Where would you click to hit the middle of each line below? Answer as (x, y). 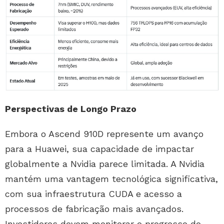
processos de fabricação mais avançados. (94, 208)
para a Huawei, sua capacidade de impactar (99, 148)
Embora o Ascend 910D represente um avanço (104, 133)
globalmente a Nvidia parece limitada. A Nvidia (105, 163)
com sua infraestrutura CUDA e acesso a (93, 193)
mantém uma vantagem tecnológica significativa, (111, 178)
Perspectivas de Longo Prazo (71, 108)
